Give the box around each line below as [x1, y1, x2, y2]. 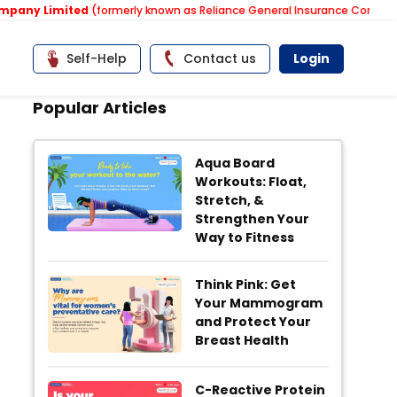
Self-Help [66, 49, 127, 67]
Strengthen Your [194, 209, 309, 228]
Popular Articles [33, 97, 167, 119]
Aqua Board [194, 153, 275, 172]
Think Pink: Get [194, 275, 296, 293]
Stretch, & [194, 191, 264, 209]
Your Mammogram [194, 293, 323, 312]
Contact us [183, 49, 256, 67]
